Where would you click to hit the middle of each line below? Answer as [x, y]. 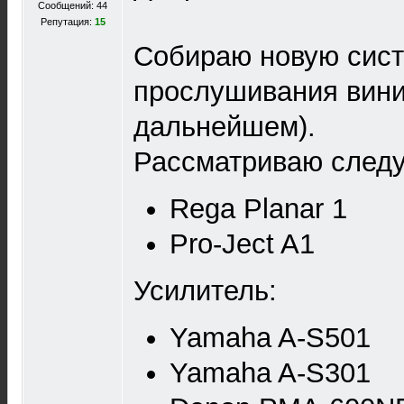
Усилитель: [205, 291]
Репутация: [67, 22]
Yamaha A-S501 [270, 338]
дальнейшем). [225, 127]
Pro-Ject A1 [242, 244]
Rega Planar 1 [258, 209]
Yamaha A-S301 [270, 373]
